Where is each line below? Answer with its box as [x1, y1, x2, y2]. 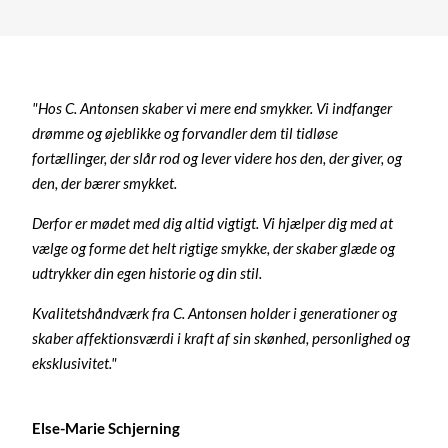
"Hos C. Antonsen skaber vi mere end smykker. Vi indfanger [32, 98, 393, 117]
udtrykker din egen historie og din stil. [32, 263, 263, 282]
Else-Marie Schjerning [32, 418, 181, 437]
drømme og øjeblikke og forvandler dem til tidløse [32, 123, 339, 142]
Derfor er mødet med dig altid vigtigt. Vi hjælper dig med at [32, 213, 394, 232]
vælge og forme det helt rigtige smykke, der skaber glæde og [32, 238, 396, 257]
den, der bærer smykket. [32, 173, 178, 192]
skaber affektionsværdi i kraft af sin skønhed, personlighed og [32, 328, 411, 347]
